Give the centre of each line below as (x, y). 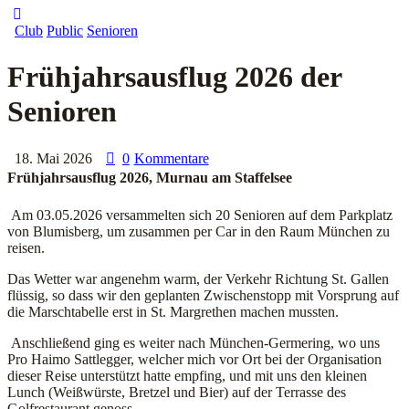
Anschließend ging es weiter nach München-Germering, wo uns (195, 343)
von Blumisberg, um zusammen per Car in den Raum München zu (199, 232)
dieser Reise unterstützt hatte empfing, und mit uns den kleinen (187, 376)
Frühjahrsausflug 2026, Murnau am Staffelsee (150, 178)
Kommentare (171, 159)
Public (65, 31)
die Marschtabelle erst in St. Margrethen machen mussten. (173, 312)
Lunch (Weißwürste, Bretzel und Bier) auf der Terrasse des (177, 393)
